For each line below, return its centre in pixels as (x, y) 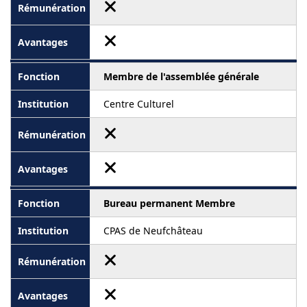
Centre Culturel (139, 104)
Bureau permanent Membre (169, 204)
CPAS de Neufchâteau (153, 231)
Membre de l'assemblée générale (181, 77)
